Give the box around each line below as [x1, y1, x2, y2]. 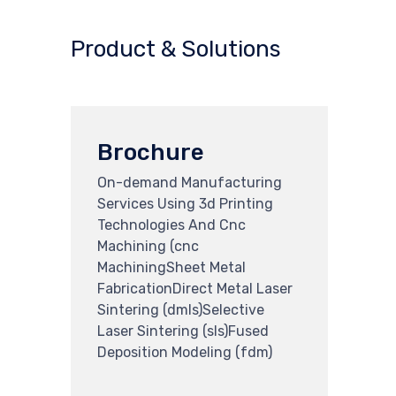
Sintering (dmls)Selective [97, 301, 264, 318]
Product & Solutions [71, 35, 281, 63]
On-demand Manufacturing [97, 173, 282, 191]
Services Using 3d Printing [97, 194, 273, 212]
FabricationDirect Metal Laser [97, 279, 293, 297]
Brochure [97, 138, 204, 166]
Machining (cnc [97, 237, 199, 255]
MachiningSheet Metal [97, 258, 246, 276]
